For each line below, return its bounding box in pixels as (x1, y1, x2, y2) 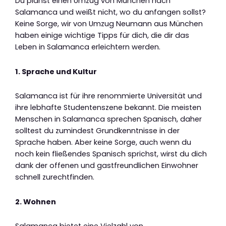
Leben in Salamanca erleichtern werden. (15, 42, 160, 52)
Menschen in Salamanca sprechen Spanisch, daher (15, 114, 202, 125)
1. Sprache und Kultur (15, 66, 97, 77)
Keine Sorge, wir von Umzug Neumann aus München (15, 19, 203, 29)
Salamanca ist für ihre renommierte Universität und (15, 91, 202, 101)
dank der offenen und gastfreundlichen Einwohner (15, 160, 198, 171)
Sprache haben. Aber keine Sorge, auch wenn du (15, 137, 191, 148)
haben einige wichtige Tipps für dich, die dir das (15, 30, 189, 41)
